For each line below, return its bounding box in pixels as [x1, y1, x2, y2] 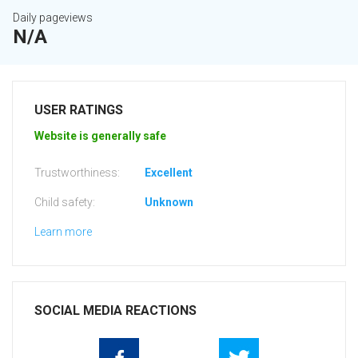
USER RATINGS [34, 102, 123, 118]
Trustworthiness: [34, 166, 120, 180]
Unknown [145, 196, 193, 209]
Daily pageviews [13, 11, 93, 25]
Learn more [34, 225, 92, 239]
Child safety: [34, 196, 95, 209]
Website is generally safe [34, 129, 166, 143]
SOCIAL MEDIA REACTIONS [34, 303, 197, 319]
